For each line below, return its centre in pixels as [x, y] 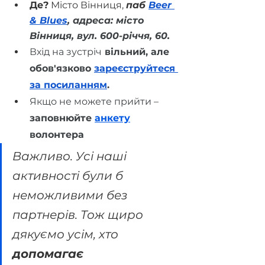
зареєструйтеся [136, 69]
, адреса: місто [107, 21]
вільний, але [137, 52]
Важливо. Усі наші [71, 156]
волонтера [57, 135]
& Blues [49, 21]
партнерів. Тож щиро [79, 215]
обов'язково [62, 69]
